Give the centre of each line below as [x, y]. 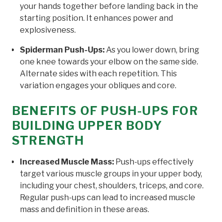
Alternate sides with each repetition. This [98, 73]
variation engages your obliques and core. [98, 85]
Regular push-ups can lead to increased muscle [108, 197]
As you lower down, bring [152, 50]
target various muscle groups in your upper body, [111, 173]
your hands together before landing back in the [109, 6]
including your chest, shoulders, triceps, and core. [112, 185]
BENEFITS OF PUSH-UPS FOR [105, 111]
